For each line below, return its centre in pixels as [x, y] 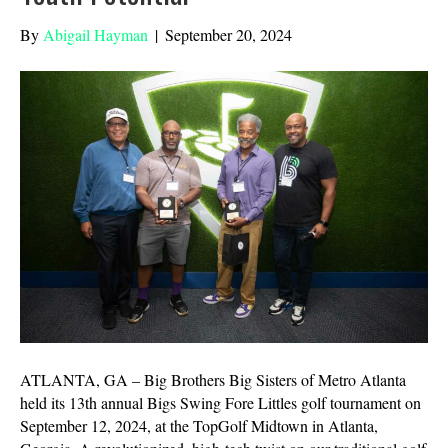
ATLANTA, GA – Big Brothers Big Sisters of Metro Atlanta [213, 380]
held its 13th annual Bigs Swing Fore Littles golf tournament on [220, 403]
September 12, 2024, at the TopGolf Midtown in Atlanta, [199, 426]
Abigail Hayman [95, 35]
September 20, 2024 [228, 35]
